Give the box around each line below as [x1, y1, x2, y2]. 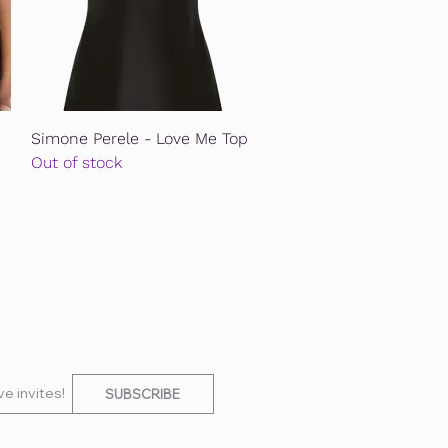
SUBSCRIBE [104, 386, 180, 403]
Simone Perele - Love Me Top [30, 129, 248, 149]
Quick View [107, 128, 179, 145]
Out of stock [30, 153, 122, 173]
